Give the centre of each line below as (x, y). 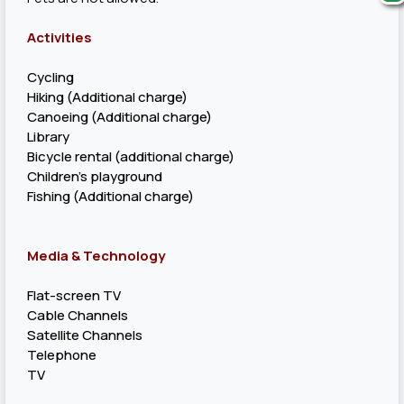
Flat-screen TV (74, 295)
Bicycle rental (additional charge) (131, 156)
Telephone (62, 355)
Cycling (50, 77)
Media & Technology (96, 256)
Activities (60, 37)
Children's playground (95, 176)
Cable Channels (78, 315)
